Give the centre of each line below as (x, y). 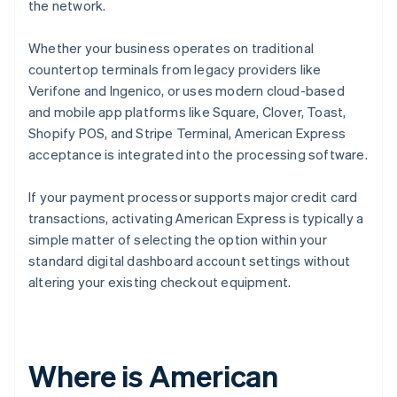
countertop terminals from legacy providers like (175, 70)
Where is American (154, 376)
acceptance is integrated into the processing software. (198, 155)
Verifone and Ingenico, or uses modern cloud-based (187, 91)
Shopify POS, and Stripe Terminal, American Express (187, 133)
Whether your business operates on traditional (171, 48)
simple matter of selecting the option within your (178, 240)
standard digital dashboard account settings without (190, 261)
